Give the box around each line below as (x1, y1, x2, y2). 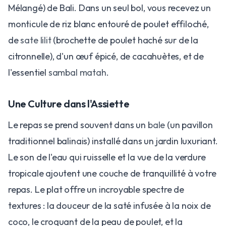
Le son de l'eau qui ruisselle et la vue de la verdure (8, 151, 206, 163)
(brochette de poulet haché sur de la (51, 34, 199, 46)
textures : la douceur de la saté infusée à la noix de (8, 200, 211, 212)
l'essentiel (8, 67, 48, 79)
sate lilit (20, 34, 51, 46)
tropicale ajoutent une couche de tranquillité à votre (8, 167, 216, 180)
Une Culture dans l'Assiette (8, 97, 130, 110)
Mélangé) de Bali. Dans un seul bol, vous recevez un (8, 2, 211, 14)
